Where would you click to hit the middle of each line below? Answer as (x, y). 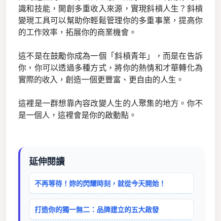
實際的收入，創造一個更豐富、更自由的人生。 (101, 80)
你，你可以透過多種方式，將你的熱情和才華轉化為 (110, 68)
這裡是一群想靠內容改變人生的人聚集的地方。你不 (110, 103)
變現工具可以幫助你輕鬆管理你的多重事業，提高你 (110, 20)
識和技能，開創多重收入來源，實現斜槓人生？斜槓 (110, 9)
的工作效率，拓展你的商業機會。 (77, 32)
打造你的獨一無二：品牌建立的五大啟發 (97, 210)
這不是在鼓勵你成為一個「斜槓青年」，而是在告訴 (110, 56)
